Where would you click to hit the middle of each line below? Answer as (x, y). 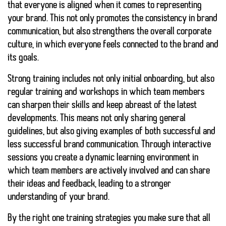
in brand (202, 19)
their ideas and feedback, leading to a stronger (89, 184)
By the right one (37, 219)
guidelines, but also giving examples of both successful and (111, 132)
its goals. (23, 58)
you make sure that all (171, 219)
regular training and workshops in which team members (106, 93)
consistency (166, 19)
